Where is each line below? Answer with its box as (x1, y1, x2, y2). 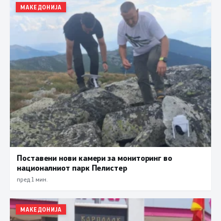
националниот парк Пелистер (17, 162, 127, 173)
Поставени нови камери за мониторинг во (17, 152, 172, 163)
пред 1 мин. (17, 175, 47, 183)
